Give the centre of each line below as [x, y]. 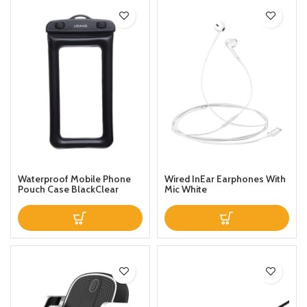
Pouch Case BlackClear [68, 189]
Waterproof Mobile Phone [74, 179]
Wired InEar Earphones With [225, 179]
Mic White [186, 189]
